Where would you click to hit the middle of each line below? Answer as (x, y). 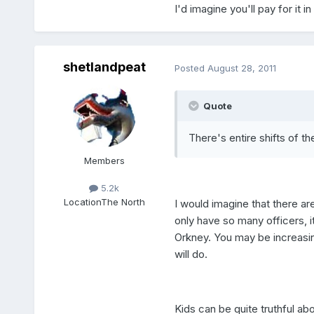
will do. (191, 254)
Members (104, 161)
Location (82, 202)
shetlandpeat (104, 67)
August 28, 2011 (241, 68)
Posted (191, 68)
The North (123, 202)
